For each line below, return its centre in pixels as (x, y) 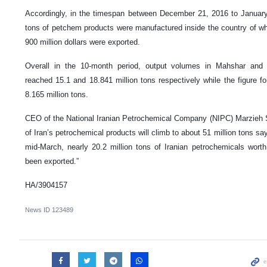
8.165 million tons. (57, 94)
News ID (38, 209)
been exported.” (52, 161)
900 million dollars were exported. (83, 42)
